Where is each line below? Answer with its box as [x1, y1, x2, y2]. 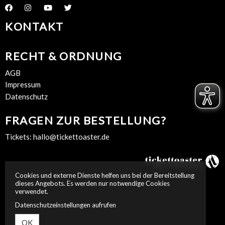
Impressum [5, 80, 41, 89]
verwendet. [15, 187, 48, 195]
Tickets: [5, 132, 33, 142]
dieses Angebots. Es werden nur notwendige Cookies [15, 179, 170, 187]
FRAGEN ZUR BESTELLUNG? [5, 113, 166, 127]
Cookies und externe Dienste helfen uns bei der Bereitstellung [15, 171, 194, 179]
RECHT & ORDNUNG [5, 49, 122, 63]
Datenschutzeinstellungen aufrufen [15, 200, 116, 209]
